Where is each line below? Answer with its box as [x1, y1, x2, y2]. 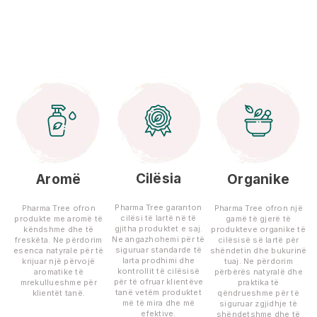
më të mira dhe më [122, 298, 195, 309]
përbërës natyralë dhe [214, 267, 303, 277]
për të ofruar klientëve [113, 277, 204, 287]
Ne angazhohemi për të [112, 234, 205, 245]
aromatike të [33, 267, 83, 277]
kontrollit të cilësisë [117, 266, 200, 277]
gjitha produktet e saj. [114, 224, 203, 234]
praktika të [237, 277, 279, 288]
